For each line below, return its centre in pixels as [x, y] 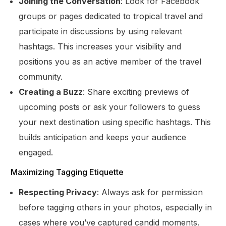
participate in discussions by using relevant [101, 31]
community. [41, 76]
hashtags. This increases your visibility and [100, 46]
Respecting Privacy [58, 192]
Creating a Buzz [51, 92]
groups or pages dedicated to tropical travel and [111, 16]
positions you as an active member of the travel [110, 61]
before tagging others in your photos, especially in [116, 207]
